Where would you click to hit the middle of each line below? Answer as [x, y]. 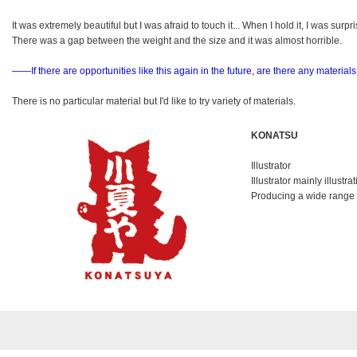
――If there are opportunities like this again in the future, [133, 71]
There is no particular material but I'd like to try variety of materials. [154, 101]
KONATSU [275, 135]
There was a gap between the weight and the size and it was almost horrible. [177, 41]
